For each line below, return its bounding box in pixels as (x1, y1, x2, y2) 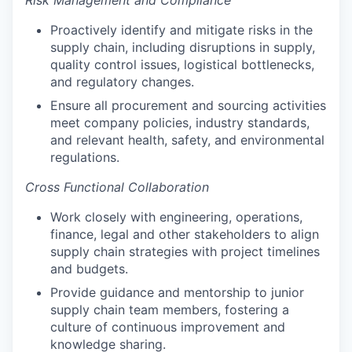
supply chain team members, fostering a (50, 301, 289, 317)
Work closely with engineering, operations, (50, 208, 302, 225)
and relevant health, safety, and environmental (50, 131, 324, 148)
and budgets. (50, 260, 128, 277)
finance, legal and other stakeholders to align (50, 225, 319, 242)
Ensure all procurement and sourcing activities (50, 97, 326, 113)
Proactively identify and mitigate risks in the (50, 21, 313, 38)
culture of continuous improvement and (50, 318, 285, 335)
